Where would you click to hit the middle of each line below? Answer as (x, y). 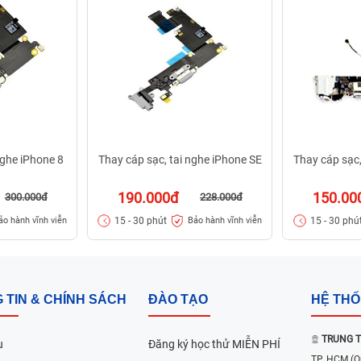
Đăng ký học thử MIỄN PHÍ (214, 344)
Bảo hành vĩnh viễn (224, 221)
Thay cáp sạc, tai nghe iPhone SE (180, 159)
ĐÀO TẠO (178, 299)
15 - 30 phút (141, 220)
